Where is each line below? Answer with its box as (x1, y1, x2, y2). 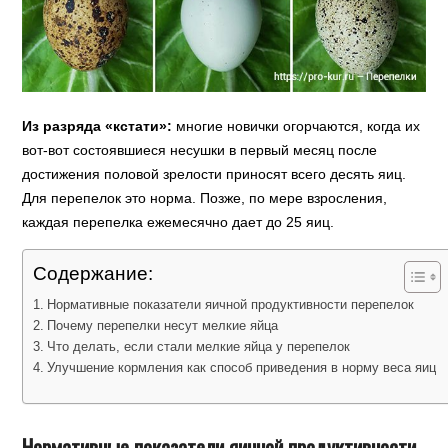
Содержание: (33, 263, 154, 285)
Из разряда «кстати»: (22, 118, 173, 135)
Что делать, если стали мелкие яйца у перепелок (47, 339, 351, 355)
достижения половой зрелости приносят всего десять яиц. (22, 166, 407, 183)
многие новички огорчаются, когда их (172, 118, 421, 135)
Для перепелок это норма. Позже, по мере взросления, (22, 190, 388, 207)
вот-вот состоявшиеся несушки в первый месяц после (22, 142, 378, 159)
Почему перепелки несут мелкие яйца (47, 318, 279, 334)
